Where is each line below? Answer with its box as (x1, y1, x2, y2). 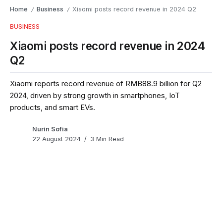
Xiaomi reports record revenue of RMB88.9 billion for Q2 (10, 78, 202, 88)
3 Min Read (88, 135, 124, 143)
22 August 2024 (32, 135, 81, 143)
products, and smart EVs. (10, 102, 95, 112)
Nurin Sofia (32, 125, 68, 133)
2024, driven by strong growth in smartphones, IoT (10, 90, 180, 100)
